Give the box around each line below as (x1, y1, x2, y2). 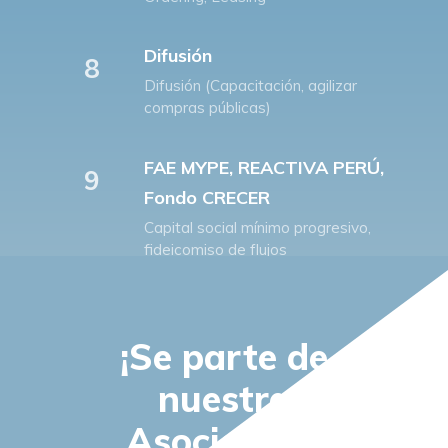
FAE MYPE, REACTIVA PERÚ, (144, 155, 385, 179)
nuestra (157, 376, 291, 422)
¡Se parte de (120, 334, 328, 380)
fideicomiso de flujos (144, 239, 288, 259)
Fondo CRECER (144, 185, 271, 209)
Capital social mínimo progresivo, (144, 217, 372, 237)
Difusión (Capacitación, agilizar (144, 76, 358, 96)
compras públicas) (144, 98, 272, 118)
